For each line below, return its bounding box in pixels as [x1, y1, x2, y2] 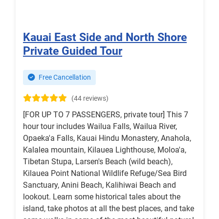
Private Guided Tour [23, 44, 122, 58]
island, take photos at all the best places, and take [23, 204, 194, 214]
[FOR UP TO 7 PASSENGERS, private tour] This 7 [23, 110, 188, 120]
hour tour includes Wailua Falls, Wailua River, [23, 122, 177, 131]
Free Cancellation [37, 73, 91, 82]
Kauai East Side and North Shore [23, 30, 187, 44]
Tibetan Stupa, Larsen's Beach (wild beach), [23, 157, 173, 167]
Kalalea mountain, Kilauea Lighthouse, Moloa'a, [23, 145, 186, 155]
